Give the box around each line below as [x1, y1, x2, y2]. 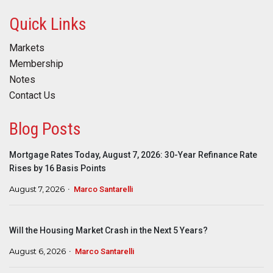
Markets [9, 42, 44, 54]
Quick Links [9, 14, 87, 35]
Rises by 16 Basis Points [9, 163, 106, 174]
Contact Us [9, 90, 55, 102]
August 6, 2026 [9, 246, 66, 257]
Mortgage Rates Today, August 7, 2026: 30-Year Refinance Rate [9, 150, 257, 160]
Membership [9, 58, 63, 70]
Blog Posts [9, 119, 81, 140]
